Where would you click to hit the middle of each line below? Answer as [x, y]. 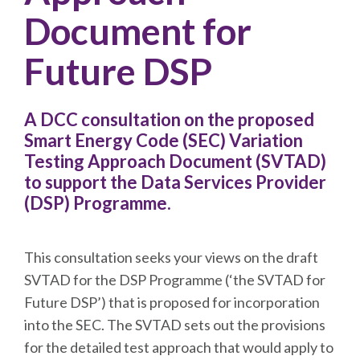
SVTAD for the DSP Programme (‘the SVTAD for [175, 280]
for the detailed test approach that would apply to [179, 347]
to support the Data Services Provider [175, 182]
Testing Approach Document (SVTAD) [175, 161]
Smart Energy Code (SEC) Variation [164, 140]
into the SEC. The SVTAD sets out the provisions [175, 325]
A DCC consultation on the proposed [169, 119]
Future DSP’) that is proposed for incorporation [172, 302]
